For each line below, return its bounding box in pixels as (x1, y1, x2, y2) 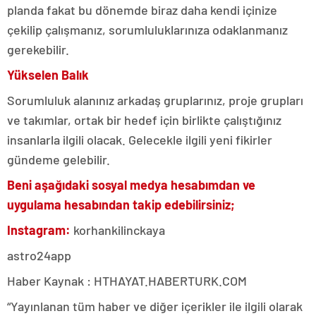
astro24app (7, 247, 71, 263)
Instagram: (7, 221, 71, 238)
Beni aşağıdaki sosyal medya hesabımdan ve (7, 176, 255, 193)
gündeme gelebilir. (7, 151, 110, 167)
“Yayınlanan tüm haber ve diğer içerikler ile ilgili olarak (7, 298, 303, 314)
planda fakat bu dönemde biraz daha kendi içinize (7, 1, 277, 18)
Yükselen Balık (7, 66, 89, 83)
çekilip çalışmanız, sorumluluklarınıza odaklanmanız (7, 21, 288, 37)
